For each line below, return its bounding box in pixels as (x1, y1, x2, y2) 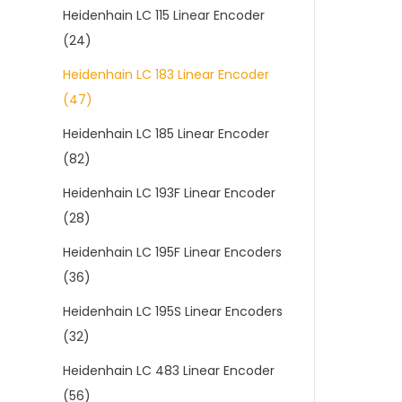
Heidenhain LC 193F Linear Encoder (63, 184, 275, 202)
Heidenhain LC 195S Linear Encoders (63, 302, 283, 320)
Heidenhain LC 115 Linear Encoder (63, 6, 265, 24)
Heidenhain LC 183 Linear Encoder (63, 66, 269, 83)
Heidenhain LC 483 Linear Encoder (63, 362, 275, 380)
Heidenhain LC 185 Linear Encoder (63, 125, 269, 143)
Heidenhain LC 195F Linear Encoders (63, 243, 282, 261)
